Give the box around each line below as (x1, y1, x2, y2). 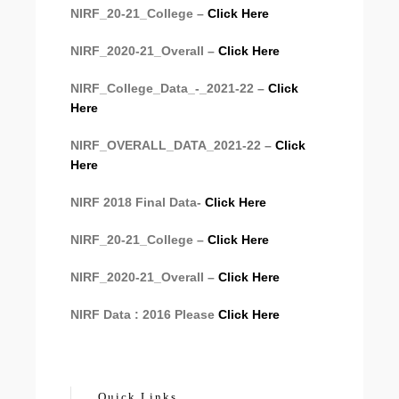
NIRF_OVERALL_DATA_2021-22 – (70, 137, 275, 152)
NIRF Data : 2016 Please (70, 306, 218, 322)
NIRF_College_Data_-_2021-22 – (70, 80, 268, 95)
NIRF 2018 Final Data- (70, 194, 205, 209)
